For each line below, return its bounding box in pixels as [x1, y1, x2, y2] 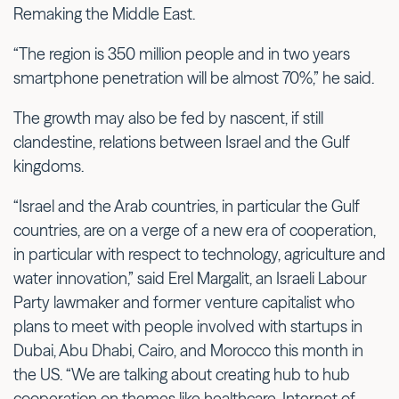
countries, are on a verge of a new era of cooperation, [13, 219, 376, 240]
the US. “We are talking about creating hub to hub [13, 363, 350, 385]
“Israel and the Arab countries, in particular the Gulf [13, 195, 360, 216]
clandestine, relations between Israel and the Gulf [13, 131, 350, 152]
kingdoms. [13, 155, 84, 176]
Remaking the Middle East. [13, 3, 195, 24]
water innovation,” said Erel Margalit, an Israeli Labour [13, 267, 367, 289]
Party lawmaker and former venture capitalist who [13, 291, 354, 313]
